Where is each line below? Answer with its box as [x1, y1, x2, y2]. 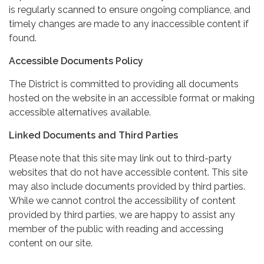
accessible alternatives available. [9, 106, 151, 118]
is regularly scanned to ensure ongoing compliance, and [9, 4, 250, 15]
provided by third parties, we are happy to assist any [9, 209, 235, 220]
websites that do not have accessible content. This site [9, 166, 247, 178]
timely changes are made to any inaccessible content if [9, 18, 249, 29]
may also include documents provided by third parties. [9, 180, 245, 192]
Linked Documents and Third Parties [9, 129, 178, 141]
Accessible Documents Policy [9, 55, 143, 67]
